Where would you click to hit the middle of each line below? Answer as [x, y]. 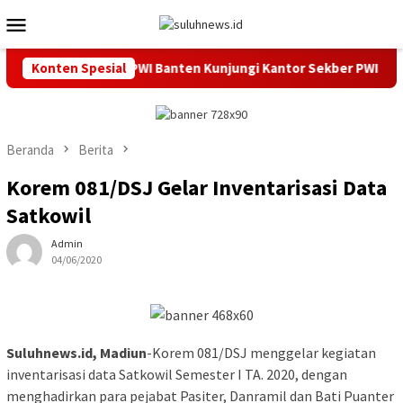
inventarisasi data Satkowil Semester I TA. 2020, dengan [177, 374]
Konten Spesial [79, 68]
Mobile [64, 48]
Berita [96, 150]
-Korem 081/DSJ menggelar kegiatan [261, 352]
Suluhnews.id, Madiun [76, 352]
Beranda [30, 150]
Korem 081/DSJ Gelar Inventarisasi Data [197, 188]
